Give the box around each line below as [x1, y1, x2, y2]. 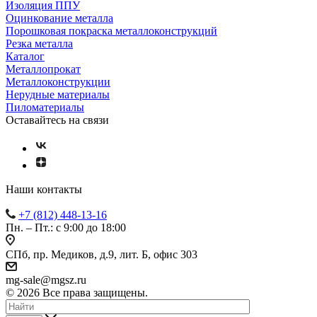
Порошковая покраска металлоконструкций [6, 25, 217, 38]
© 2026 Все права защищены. [6, 287, 148, 299]
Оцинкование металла [6, 12, 113, 25]
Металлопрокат [6, 63, 81, 76]
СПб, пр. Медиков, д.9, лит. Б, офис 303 [6, 248, 197, 261]
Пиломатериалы [6, 101, 84, 114]
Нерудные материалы [6, 88, 110, 101]
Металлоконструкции [6, 76, 110, 88]
